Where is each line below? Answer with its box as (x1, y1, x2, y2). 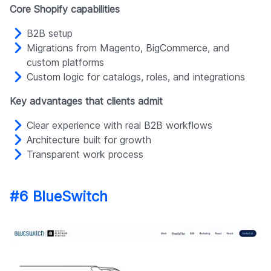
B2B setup (27, 27, 73, 40)
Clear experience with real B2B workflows (27, 119, 212, 132)
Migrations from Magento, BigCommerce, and (27, 42, 230, 54)
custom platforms (27, 56, 104, 69)
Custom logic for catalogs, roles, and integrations (27, 71, 245, 83)
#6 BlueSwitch (10, 188, 108, 206)
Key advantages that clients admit (10, 95, 163, 108)
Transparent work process (27, 148, 143, 161)
